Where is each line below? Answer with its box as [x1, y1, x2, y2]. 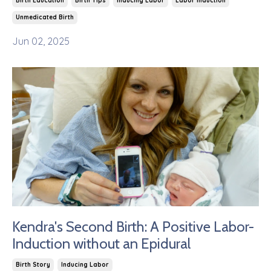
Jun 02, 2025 [12, 35, 70, 47]
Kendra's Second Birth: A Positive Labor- [12, 217, 254, 235]
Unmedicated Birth [16, 13, 74, 21]
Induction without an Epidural [12, 234, 191, 252]
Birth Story [16, 260, 50, 269]
